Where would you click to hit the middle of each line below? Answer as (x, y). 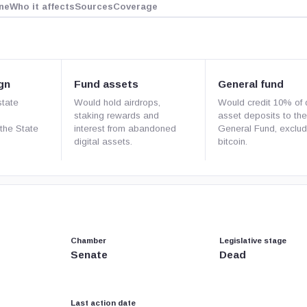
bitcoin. (232, 142)
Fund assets (106, 84)
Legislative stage (253, 241)
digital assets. (103, 142)
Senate (89, 255)
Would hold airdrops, (117, 102)
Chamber (88, 241)
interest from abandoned (125, 128)
